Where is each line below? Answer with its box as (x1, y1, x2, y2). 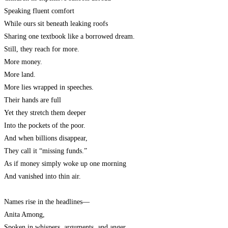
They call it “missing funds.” (4, 147, 87, 155)
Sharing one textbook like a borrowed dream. (4, 33, 135, 41)
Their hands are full (4, 96, 61, 104)
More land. (4, 71, 36, 79)
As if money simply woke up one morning (4, 160, 126, 168)
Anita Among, (4, 211, 45, 219)
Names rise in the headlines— (4, 198, 90, 206)
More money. (4, 58, 42, 66)
